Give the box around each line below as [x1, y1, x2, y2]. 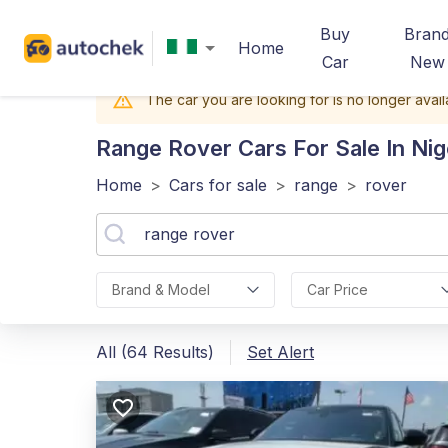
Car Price [306, 281, 368, 298]
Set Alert [247, 342, 314, 362]
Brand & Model [112, 281, 210, 298]
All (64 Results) [96, 342, 214, 362]
